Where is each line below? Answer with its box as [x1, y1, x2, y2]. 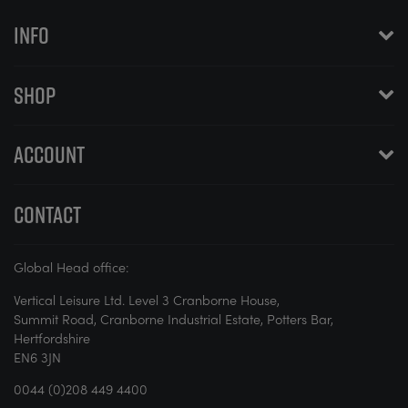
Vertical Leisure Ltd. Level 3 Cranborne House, [14, 290, 280, 309]
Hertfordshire [14, 328, 90, 347]
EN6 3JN [14, 347, 61, 366]
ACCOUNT [14, 138, 85, 172]
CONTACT [14, 197, 81, 231]
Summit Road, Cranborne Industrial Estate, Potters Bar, [14, 309, 333, 328]
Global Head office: [14, 258, 129, 277]
